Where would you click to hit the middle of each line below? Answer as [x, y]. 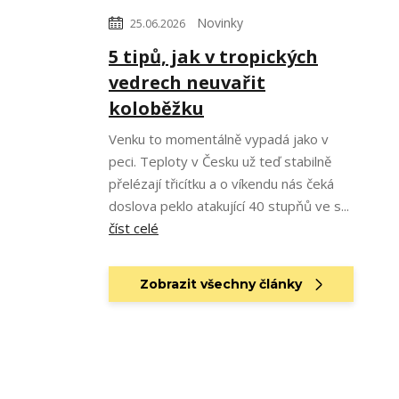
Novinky [220, 23]
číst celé [134, 228]
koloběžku [156, 108]
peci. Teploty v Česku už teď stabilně [220, 161]
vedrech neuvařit [187, 82]
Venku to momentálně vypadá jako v [219, 139]
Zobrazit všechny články [221, 284]
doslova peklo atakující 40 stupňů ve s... [229, 206]
